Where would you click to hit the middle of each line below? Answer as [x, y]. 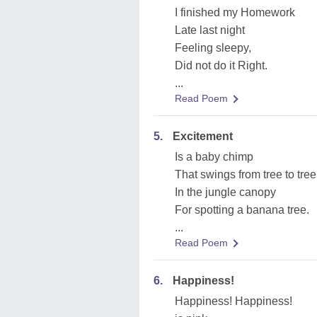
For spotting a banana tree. [242, 210]
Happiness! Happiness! [234, 301]
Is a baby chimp [214, 157]
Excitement [203, 136]
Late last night [210, 30]
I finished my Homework [235, 12]
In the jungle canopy [225, 192]
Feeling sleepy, [213, 48]
